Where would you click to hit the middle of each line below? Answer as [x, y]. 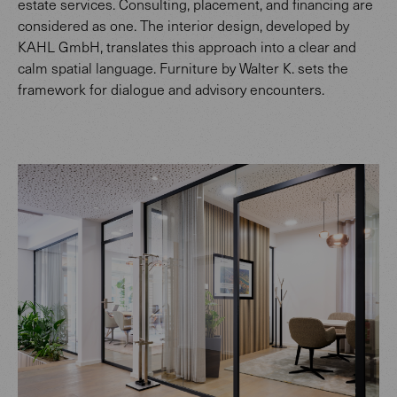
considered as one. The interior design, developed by [183, 25]
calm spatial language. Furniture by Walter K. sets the [183, 67]
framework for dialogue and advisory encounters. [171, 89]
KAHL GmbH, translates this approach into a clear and [187, 46]
